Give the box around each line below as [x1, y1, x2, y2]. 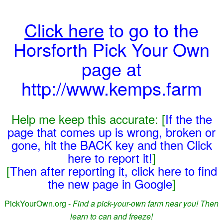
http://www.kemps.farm [21, 75, 202, 101]
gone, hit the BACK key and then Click [11, 136, 212, 153]
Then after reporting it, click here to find [9, 162, 217, 179]
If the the [165, 110, 212, 127]
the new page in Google [47, 175, 172, 192]
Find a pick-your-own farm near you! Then [73, 198, 219, 209]
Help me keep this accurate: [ [11, 110, 165, 127]
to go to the [104, 17, 199, 42]
